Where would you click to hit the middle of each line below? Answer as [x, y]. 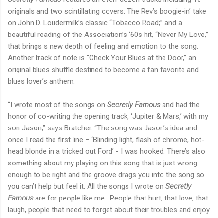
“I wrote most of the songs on [57, 105]
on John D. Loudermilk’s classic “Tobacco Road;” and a [95, 23]
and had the [180, 105]
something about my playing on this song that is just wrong [102, 163]
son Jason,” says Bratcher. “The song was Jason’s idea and [102, 128]
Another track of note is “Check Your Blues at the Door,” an [102, 58]
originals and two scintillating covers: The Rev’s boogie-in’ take [107, 11]
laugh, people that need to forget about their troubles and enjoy [109, 210]
